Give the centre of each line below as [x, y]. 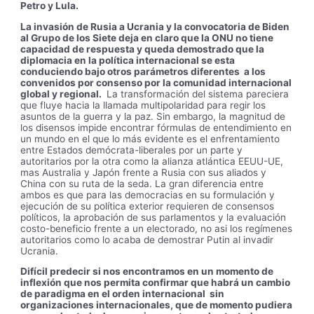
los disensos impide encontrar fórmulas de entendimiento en [156, 127]
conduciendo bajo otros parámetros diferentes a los [143, 71]
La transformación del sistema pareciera [197, 94]
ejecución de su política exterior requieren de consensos [148, 206]
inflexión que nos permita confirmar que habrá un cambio [156, 283]
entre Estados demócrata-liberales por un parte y [132, 150]
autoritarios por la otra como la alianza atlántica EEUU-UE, [152, 161]
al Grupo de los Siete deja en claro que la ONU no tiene [147, 37]
